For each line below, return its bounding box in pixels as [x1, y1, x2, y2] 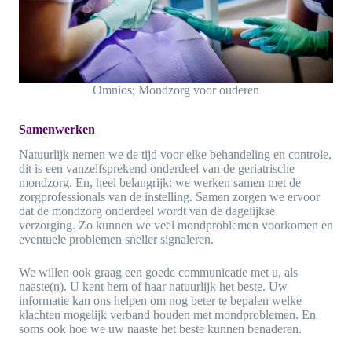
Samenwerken [19, 122, 95, 136]
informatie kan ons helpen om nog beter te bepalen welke [19, 294, 302, 308]
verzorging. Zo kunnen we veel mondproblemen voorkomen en [19, 218, 333, 233]
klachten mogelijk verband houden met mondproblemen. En [19, 308, 316, 322]
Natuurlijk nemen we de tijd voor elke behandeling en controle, [19, 148, 332, 162]
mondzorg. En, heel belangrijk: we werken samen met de [19, 176, 301, 190]
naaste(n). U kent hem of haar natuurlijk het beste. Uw [19, 280, 288, 294]
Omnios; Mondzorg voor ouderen [93, 82, 259, 97]
